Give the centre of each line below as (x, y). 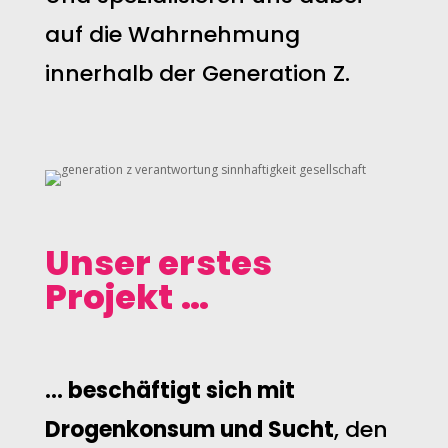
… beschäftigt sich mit (169, 390)
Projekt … (126, 297)
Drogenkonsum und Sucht (189, 429)
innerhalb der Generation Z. (197, 73)
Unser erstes (158, 263)
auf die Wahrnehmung (172, 34)
